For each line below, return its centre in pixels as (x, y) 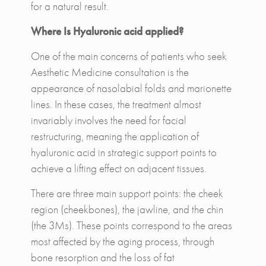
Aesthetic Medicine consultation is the (110, 72)
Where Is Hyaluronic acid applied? (107, 31)
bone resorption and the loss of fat (102, 257)
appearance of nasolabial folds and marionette (131, 88)
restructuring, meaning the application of (115, 136)
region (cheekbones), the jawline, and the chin (127, 209)
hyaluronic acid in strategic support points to (123, 152)
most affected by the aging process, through (122, 241)
